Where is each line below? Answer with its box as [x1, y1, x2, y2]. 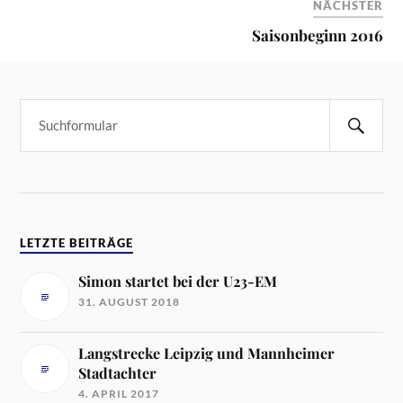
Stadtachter [78, 363, 157, 383]
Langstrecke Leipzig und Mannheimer [78, 344, 336, 363]
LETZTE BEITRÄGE [20, 237, 134, 251]
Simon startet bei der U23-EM [78, 272, 278, 291]
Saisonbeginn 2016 [251, 25, 383, 46]
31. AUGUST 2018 [78, 295, 181, 309]
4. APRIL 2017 [78, 387, 160, 401]
